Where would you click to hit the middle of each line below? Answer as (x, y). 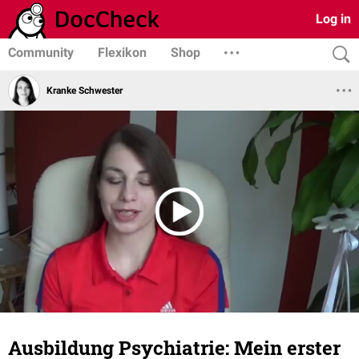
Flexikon (122, 52)
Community (41, 52)
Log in (333, 19)
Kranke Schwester (85, 90)
